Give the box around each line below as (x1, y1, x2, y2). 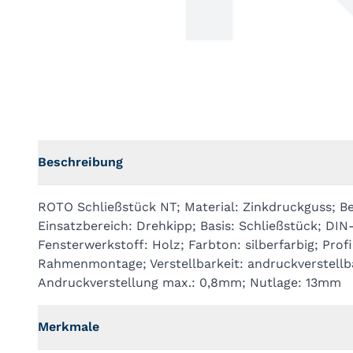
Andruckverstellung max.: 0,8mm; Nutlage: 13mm (38, 275, 341, 290)
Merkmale (38, 319, 99, 334)
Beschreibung (38, 154, 123, 169)
